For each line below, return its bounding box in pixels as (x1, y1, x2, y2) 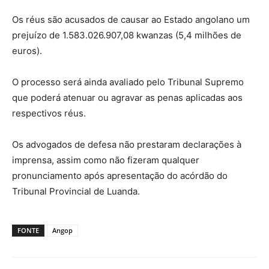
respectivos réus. (12, 107, 86, 119)
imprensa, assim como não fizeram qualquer (12, 154, 199, 166)
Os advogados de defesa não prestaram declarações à (12, 139, 241, 150)
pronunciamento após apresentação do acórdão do (12, 170, 228, 181)
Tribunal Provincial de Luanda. (12, 186, 140, 197)
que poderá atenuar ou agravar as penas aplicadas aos (12, 92, 243, 103)
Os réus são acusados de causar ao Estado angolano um (12, 14, 250, 25)
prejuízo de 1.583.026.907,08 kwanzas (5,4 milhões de (12, 29, 241, 41)
